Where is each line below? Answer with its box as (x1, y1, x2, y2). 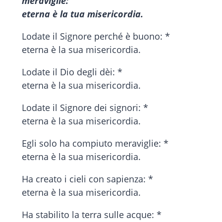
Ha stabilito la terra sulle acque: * (22, 209, 162, 221)
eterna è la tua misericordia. (22, 8, 143, 20)
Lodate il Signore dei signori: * (22, 102, 148, 114)
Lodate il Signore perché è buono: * (22, 30, 170, 43)
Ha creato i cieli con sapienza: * (22, 173, 153, 185)
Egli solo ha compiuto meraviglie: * (22, 137, 168, 150)
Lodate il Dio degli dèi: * (22, 66, 122, 78)
